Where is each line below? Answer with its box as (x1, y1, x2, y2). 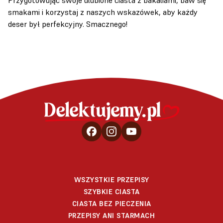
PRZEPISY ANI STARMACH (68, 211, 155, 220)
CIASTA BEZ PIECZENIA (72, 199, 151, 208)
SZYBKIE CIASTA (83, 187, 140, 196)
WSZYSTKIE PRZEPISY (74, 175, 149, 184)
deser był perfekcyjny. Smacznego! (8, 18, 127, 29)
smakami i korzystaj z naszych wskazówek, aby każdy (8, 6, 198, 17)
